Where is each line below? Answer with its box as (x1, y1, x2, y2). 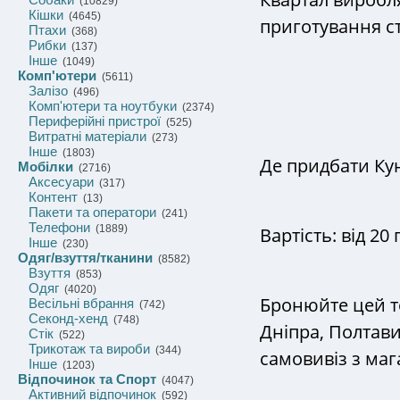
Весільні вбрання (29, 296, 134, 311)
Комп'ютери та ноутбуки (29, 98, 177, 113)
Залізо (29, 83, 68, 98)
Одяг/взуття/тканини (18, 250, 153, 265)
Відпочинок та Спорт (18, 371, 156, 387)
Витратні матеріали (29, 129, 146, 144)
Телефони (29, 220, 90, 235)
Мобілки (18, 159, 73, 174)
